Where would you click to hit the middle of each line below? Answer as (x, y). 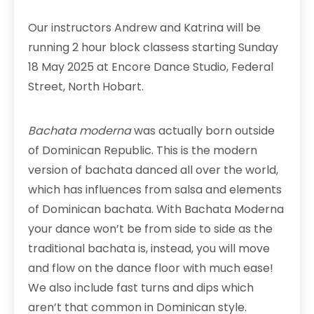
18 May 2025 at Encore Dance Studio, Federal (151, 67)
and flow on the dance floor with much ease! (151, 268)
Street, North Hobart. (86, 87)
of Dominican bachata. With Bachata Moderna (156, 209)
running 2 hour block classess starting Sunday (153, 47)
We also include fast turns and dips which (141, 288)
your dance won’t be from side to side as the (150, 229)
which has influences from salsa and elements (155, 190)
